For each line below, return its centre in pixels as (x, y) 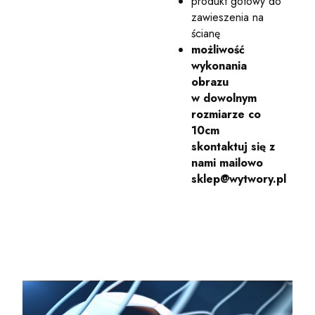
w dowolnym (224, 98)
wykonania (219, 65)
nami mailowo (227, 162)
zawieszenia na (227, 17)
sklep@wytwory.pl (239, 179)
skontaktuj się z (233, 146)
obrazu (210, 82)
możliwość (218, 49)
